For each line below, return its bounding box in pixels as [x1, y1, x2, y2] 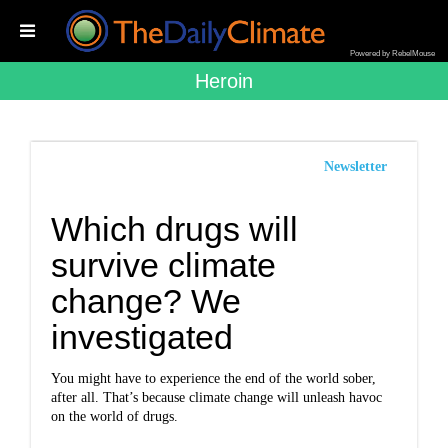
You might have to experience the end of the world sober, [51, 371, 377, 386]
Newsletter [323, 159, 387, 174]
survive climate [51, 246, 277, 284]
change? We [51, 282, 242, 320]
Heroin [195, 70, 253, 92]
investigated [51, 318, 234, 356]
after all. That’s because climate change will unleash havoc [51, 390, 383, 405]
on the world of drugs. [51, 409, 179, 424]
